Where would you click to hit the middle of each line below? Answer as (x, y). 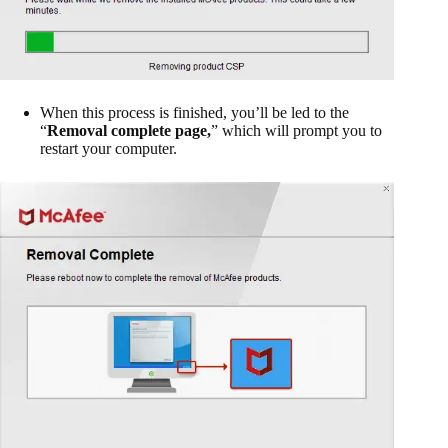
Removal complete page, (129, 130)
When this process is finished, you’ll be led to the (194, 112)
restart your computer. (108, 148)
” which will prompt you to (296, 130)
